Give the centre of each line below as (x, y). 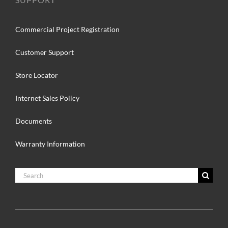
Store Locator (36, 75)
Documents (33, 121)
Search (26, 174)
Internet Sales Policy (47, 98)
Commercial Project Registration (67, 30)
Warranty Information (50, 144)
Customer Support (44, 52)
